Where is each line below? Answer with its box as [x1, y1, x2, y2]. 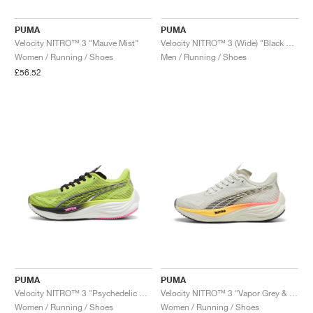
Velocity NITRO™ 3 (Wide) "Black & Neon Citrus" [286, 37, 294, 48]
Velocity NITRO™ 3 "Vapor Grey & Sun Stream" [289, 287, 298, 298]
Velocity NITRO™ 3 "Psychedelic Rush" [139, 287, 147, 298]
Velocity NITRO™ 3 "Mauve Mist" [15, 37, 138, 48]
